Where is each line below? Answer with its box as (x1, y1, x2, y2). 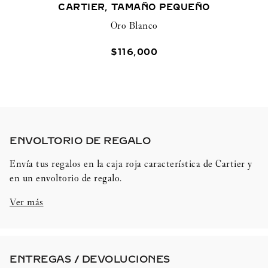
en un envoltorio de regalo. (10, 172, 122, 184)
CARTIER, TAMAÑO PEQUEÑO (58, 2, 210, 13)
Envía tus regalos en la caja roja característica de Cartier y (10, 158, 252, 170)
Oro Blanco (110, 19, 158, 31)
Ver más (10, 196, 44, 208)
